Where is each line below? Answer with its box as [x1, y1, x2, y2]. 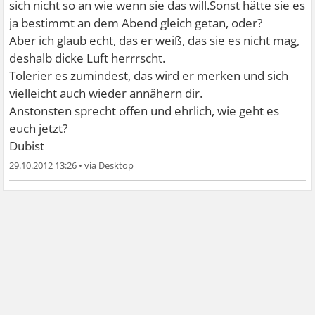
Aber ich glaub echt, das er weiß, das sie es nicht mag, [9, 32, 300, 49]
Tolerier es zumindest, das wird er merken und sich [9, 67, 289, 84]
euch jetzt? [9, 120, 68, 136]
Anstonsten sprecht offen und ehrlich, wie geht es [9, 102, 280, 119]
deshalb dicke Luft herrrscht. [9, 49, 166, 66]
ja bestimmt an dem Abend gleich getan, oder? [9, 14, 263, 31]
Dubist [9, 137, 45, 154]
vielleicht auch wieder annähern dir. [9, 84, 203, 101]
